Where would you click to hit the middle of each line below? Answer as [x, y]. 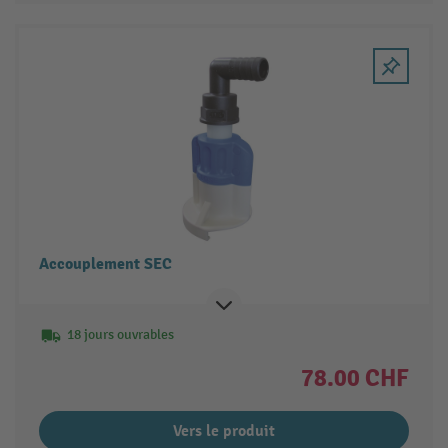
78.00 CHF [355, 378]
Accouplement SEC [105, 264]
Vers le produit [224, 431]
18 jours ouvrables [120, 335]
